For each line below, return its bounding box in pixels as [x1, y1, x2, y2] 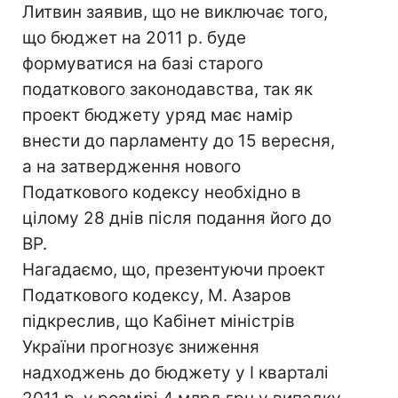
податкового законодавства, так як [22, 79, 313, 99]
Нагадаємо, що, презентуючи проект [22, 259, 325, 280]
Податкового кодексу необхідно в [22, 182, 301, 203]
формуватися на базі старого [22, 53, 263, 74]
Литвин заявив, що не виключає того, [22, 2, 328, 22]
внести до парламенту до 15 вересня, [22, 131, 335, 151]
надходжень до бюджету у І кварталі [22, 362, 329, 383]
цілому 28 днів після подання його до [22, 208, 331, 228]
